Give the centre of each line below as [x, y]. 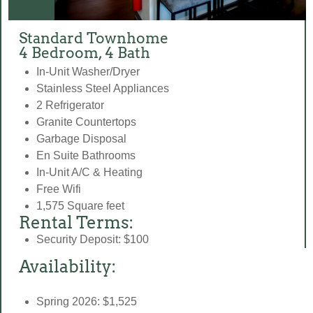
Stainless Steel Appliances [103, 88]
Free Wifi [59, 189]
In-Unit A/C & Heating [89, 172]
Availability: [67, 266]
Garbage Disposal [81, 138]
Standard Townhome [94, 38]
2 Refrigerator [70, 105]
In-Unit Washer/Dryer [88, 71]
